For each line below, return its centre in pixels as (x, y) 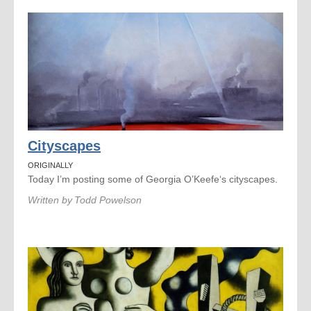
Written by (50, 200)
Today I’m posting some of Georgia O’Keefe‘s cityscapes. (153, 179)
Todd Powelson (108, 200)
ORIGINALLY (50, 165)
